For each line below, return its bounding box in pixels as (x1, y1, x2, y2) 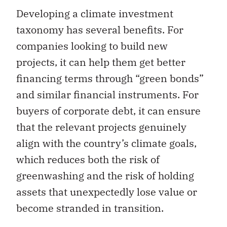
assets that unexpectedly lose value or (16, 184, 197, 199)
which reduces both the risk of (16, 152, 160, 166)
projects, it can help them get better (16, 55, 185, 69)
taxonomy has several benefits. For (16, 22, 183, 36)
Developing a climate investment (16, 6, 173, 20)
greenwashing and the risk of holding (16, 168, 194, 182)
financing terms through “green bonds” (16, 71, 204, 85)
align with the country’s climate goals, (16, 136, 197, 150)
